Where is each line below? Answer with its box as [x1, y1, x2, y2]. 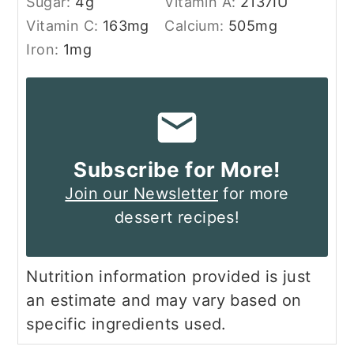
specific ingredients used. [26, 314, 227, 334]
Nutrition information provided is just [26, 267, 39, 287]
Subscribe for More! [73, 157, 281, 183]
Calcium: [164, 17, 228, 34]
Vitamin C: [26, 17, 103, 34]
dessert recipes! [114, 208, 240, 228]
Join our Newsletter [65, 184, 218, 204]
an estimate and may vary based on [26, 291, 302, 311]
